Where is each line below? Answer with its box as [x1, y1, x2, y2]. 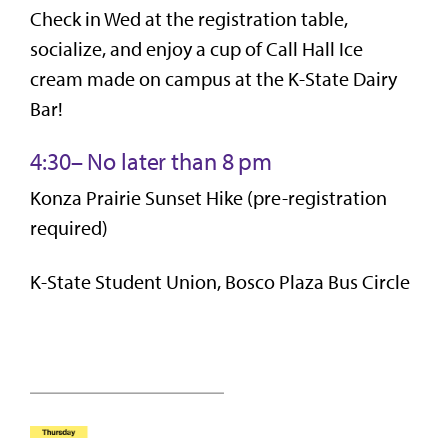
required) [30, 215, 108, 240]
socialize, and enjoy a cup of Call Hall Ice [30, 36, 363, 61]
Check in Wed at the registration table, [30, 6, 348, 31]
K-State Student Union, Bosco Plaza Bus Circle [30, 269, 410, 294]
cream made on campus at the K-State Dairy [30, 66, 397, 91]
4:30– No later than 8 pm [30, 146, 273, 176]
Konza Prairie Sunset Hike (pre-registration [30, 185, 387, 210]
